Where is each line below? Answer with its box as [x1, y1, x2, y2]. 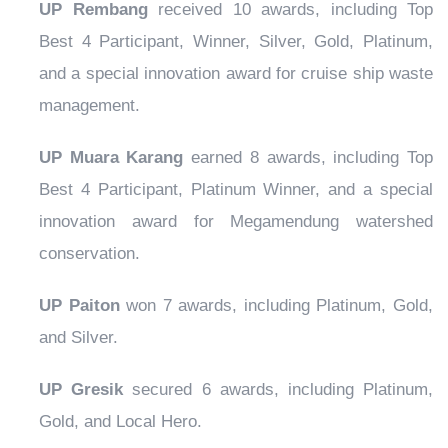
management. [39, 96, 140, 116]
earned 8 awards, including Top [183, 148, 434, 168]
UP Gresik [39, 380, 124, 400]
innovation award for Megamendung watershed [39, 212, 433, 232]
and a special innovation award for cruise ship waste [39, 64, 433, 84]
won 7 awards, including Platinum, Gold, [119, 296, 434, 316]
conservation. [39, 244, 140, 264]
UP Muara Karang [39, 148, 184, 168]
